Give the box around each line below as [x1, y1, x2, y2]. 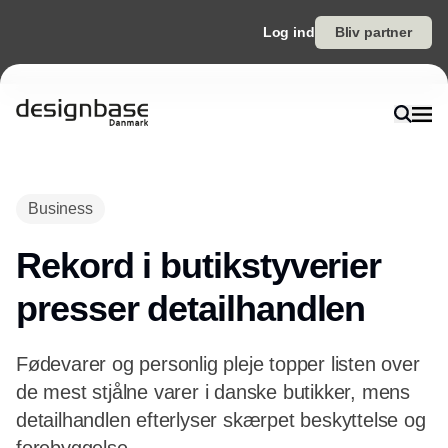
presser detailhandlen [16, 288, 366, 329]
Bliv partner [334, 24, 412, 40]
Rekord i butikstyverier [16, 245, 382, 286]
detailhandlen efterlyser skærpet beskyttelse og [16, 409, 426, 431]
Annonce [196, 172, 252, 188]
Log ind [262, 24, 315, 40]
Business [28, 200, 93, 217]
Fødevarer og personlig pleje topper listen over [16, 353, 420, 375]
